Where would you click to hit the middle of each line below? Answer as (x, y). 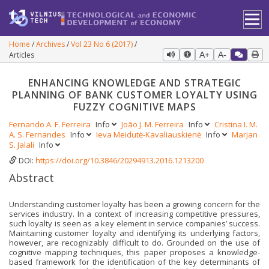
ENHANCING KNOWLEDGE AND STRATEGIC (134, 83)
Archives (51, 44)
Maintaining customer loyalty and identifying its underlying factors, (134, 233)
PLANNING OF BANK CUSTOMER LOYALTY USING (134, 95)
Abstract (32, 178)
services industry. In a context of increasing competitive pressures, (134, 214)
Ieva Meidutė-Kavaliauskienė (150, 134)
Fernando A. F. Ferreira (51, 124)
